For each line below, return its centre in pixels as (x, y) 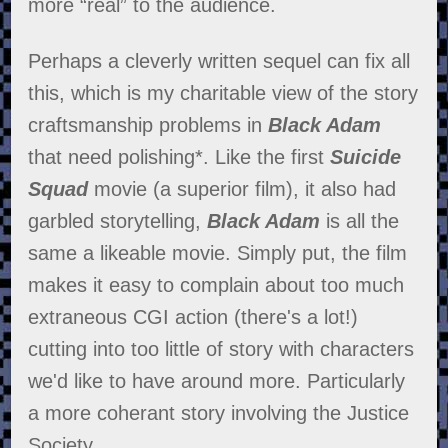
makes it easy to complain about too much (216, 285)
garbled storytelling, (118, 221)
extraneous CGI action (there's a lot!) (193, 317)
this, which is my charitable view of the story (223, 93)
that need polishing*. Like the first (179, 157)
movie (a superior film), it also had (242, 189)
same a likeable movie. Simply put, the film (218, 253)
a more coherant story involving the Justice (219, 413)
